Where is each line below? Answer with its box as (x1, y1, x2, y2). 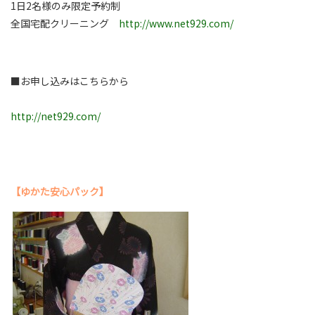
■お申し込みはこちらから (11, 74, 129, 89)
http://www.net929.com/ (119, 16, 233, 31)
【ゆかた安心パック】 (11, 184, 139, 199)
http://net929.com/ (11, 109, 101, 124)
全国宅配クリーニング (11, 16, 119, 31)
